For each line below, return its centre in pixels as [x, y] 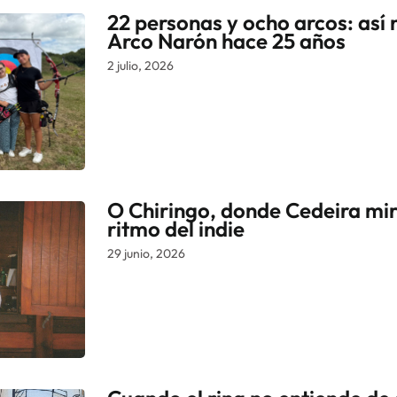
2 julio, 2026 [140, 66]
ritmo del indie [176, 228]
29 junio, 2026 [146, 253]
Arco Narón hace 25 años [226, 41]
